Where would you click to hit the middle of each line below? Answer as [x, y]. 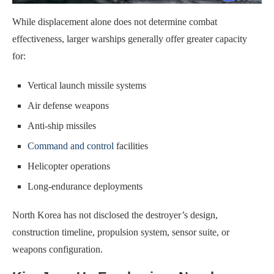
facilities [131, 146]
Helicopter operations [69, 166]
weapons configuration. [57, 250]
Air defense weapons [68, 106]
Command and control [71, 146]
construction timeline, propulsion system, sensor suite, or [121, 232]
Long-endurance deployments [85, 187]
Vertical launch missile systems [87, 86]
